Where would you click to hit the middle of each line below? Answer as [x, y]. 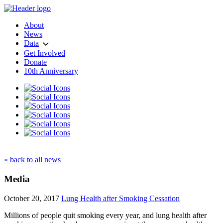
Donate [35, 62]
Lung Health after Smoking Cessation [120, 198]
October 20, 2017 [32, 198]
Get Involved [45, 53]
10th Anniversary [51, 71]
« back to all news [32, 160]
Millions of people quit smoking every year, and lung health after [105, 215]
